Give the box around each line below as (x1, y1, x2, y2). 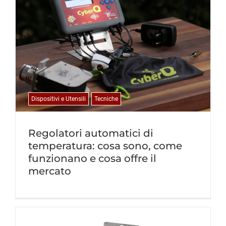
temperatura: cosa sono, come (28, 140, 182, 152)
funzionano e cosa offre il (28, 152, 156, 165)
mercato (28, 165, 71, 178)
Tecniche (94, 95, 118, 103)
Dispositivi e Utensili (31, 95, 86, 103)
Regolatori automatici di (28, 127, 153, 140)
